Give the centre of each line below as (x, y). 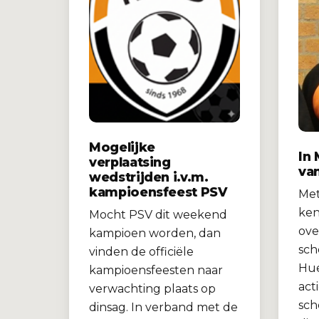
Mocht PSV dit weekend (158, 215)
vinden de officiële (141, 252)
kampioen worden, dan (155, 234)
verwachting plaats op (152, 289)
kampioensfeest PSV (158, 192)
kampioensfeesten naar (156, 271)
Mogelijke (122, 147)
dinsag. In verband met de (163, 308)
